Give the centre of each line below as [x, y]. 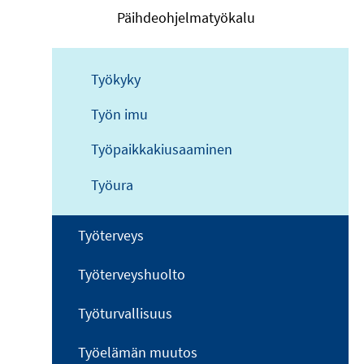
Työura [112, 184]
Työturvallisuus [125, 313]
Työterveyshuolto [132, 274]
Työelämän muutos [138, 353]
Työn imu [119, 114]
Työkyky [116, 79]
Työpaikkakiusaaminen [162, 149]
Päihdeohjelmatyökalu [186, 18]
